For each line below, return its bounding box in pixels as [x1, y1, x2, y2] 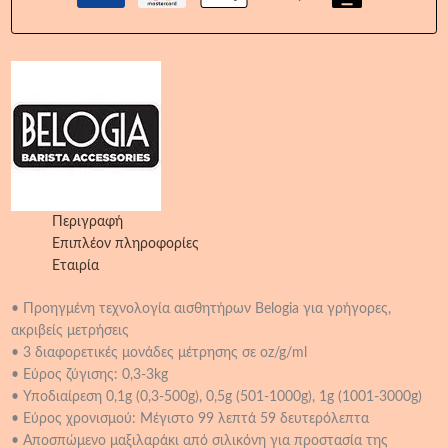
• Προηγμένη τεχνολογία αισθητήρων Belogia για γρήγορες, [11, 301, 392, 316]
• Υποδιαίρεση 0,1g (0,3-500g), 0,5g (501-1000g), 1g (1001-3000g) [11, 389, 423, 404]
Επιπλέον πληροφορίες [52, 237, 200, 252]
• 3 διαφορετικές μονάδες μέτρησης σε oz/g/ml [11, 345, 308, 360]
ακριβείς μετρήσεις [11, 323, 130, 338]
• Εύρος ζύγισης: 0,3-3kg [11, 367, 169, 382]
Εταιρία [52, 259, 100, 274]
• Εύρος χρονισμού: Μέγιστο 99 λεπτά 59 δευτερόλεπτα [11, 411, 370, 426]
